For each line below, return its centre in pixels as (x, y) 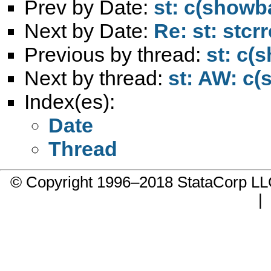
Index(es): (70, 101)
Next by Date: (89, 31)
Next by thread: (96, 78)
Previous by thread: (115, 54)
